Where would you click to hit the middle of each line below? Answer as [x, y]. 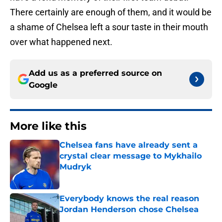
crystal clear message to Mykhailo [131, 156]
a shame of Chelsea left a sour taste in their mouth [109, 27]
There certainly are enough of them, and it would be [111, 12]
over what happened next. [61, 42]
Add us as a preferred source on [95, 73]
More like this [48, 126]
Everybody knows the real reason [129, 199]
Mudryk [75, 167]
